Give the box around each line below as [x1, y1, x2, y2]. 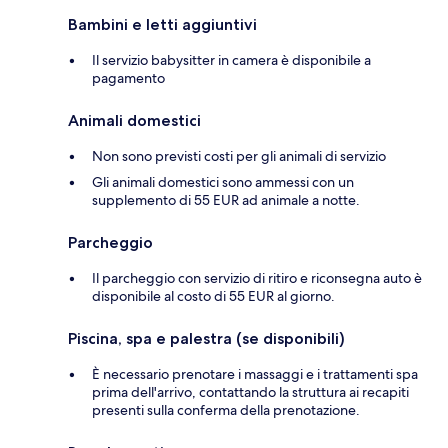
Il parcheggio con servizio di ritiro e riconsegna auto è [92, 268, 422, 287]
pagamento [92, 68, 165, 87]
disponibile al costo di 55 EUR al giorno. [92, 286, 335, 305]
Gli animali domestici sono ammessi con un [92, 172, 354, 191]
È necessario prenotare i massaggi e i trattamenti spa [92, 364, 418, 383]
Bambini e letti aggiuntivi [68, 14, 257, 34]
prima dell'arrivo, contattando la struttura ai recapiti [92, 382, 409, 401]
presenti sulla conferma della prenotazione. [92, 400, 360, 419]
